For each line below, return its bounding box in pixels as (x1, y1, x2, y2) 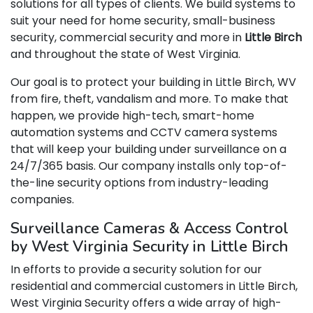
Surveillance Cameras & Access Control (10, 218, 289, 239)
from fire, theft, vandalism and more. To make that (10, 91, 289, 107)
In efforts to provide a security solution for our (10, 261, 262, 277)
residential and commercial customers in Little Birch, (10, 278, 298, 294)
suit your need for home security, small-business (10, 13, 275, 29)
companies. (10, 191, 74, 208)
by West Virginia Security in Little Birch (10, 236, 289, 257)
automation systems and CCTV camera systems (10, 124, 277, 140)
